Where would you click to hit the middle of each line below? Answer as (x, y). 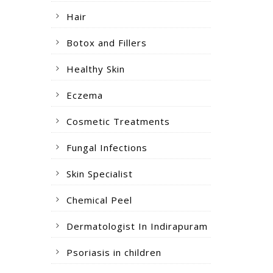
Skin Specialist (99, 174)
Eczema (84, 95)
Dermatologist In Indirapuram (137, 226)
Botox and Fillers (106, 43)
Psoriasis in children (114, 252)
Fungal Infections (107, 147)
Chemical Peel (99, 200)
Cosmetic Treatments (118, 121)
